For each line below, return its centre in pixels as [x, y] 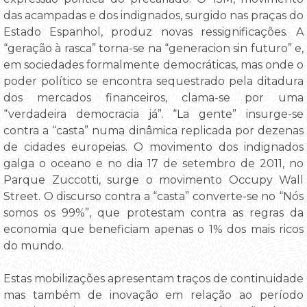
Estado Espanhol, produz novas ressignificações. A [153, 32]
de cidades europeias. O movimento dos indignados [153, 147]
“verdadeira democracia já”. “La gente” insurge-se [153, 114]
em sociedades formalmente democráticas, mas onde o [153, 64]
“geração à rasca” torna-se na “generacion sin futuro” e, [153, 48]
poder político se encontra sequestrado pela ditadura [153, 81]
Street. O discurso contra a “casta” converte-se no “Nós [153, 196]
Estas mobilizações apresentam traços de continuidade [153, 278]
